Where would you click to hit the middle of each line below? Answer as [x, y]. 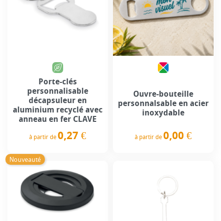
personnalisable [58, 91]
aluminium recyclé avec [58, 110]
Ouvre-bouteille [163, 94]
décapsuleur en [58, 100]
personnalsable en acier [163, 104]
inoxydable [163, 113]
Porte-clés [58, 81]
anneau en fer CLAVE [58, 119]
